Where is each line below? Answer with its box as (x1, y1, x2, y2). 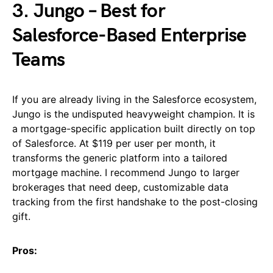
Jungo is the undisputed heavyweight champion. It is (12, 107, 255, 120)
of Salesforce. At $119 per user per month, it (12, 136, 216, 149)
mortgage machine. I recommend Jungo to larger (12, 166, 239, 179)
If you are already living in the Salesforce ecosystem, (12, 93, 257, 105)
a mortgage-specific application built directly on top (12, 122, 255, 135)
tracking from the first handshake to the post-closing (12, 195, 258, 208)
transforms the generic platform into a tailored (12, 151, 227, 164)
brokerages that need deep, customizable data (12, 180, 229, 193)
